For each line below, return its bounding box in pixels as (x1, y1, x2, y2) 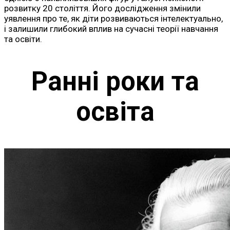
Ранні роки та (31, 66, 199, 97)
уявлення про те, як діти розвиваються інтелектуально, (4, 13, 223, 24)
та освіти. (4, 34, 42, 45)
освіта (75, 96, 155, 127)
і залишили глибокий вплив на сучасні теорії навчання (4, 24, 218, 34)
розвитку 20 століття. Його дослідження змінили (4, 3, 201, 14)
